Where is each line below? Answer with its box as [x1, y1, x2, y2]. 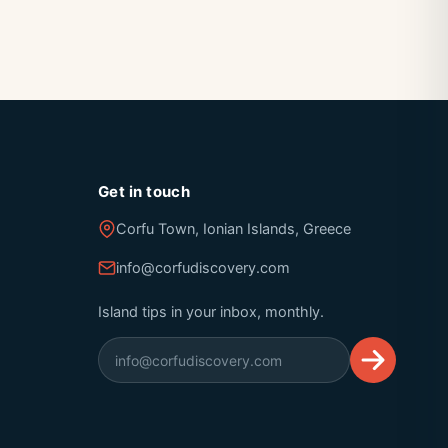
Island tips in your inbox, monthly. [97, 303, 324, 321]
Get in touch [97, 182, 191, 201]
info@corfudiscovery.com [115, 259, 290, 277]
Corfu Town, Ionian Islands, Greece [115, 220, 351, 238]
